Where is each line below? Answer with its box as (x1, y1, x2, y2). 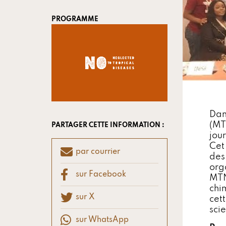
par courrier (76, 147, 120, 156)
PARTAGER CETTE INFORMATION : (51, 122, 164, 129)
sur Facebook (76, 170, 126, 179)
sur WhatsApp (76, 215, 129, 224)
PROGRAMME (51, 16, 98, 23)
